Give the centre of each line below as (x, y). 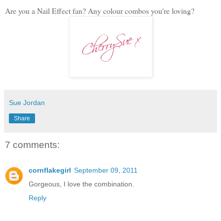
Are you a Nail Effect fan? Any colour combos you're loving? (101, 10)
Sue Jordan (27, 102)
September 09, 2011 (106, 170)
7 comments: (32, 145)
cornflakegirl (50, 170)
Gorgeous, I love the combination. (81, 184)
